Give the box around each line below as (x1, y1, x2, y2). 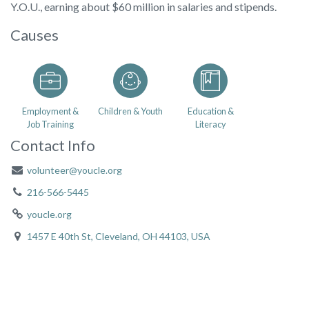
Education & (187, 106, 234, 117)
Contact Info (10, 136, 95, 154)
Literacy (195, 119, 226, 130)
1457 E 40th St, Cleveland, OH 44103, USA (26, 230, 210, 242)
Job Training (27, 119, 74, 130)
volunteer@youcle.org (26, 164, 122, 176)
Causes (10, 26, 59, 44)
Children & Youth (98, 106, 163, 117)
